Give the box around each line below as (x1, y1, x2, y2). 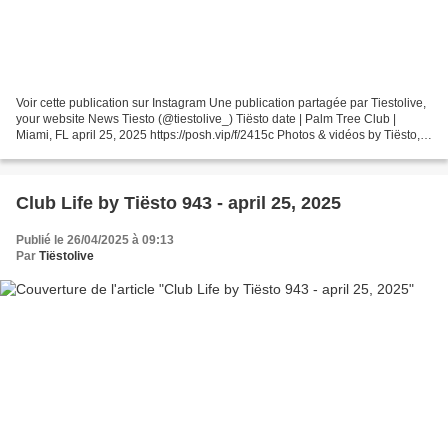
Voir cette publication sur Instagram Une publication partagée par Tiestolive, (16, 96, 426, 111)
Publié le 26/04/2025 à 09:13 (16, 233, 174, 248)
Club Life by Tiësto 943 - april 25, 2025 (16, 193, 341, 214)
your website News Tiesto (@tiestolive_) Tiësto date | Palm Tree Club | (16, 112, 396, 127)
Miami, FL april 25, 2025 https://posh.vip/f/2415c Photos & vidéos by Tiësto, (16, 128, 420, 143)
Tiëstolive (39, 249, 94, 264)
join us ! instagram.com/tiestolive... (16, 144, 201, 159)
